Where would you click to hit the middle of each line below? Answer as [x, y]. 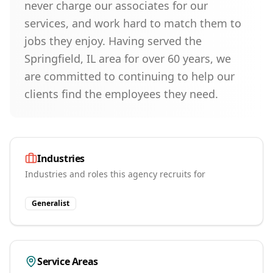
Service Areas [68, 261]
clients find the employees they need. [121, 94]
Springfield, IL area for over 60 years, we [128, 58]
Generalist [51, 203]
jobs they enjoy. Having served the [113, 41]
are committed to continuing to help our [129, 76]
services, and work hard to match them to [133, 23]
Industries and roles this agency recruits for [115, 174]
